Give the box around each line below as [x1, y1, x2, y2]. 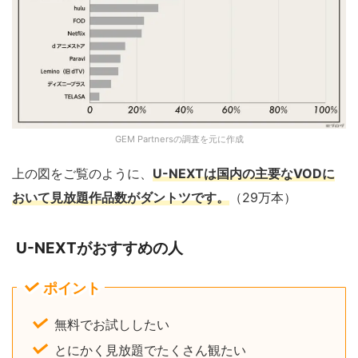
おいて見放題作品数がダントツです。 [12, 189, 229, 205]
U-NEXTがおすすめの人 [16, 238, 183, 257]
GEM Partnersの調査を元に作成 [114, 133, 244, 145]
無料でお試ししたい [54, 316, 169, 332]
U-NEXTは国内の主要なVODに [153, 165, 335, 181]
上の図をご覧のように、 [12, 165, 153, 181]
